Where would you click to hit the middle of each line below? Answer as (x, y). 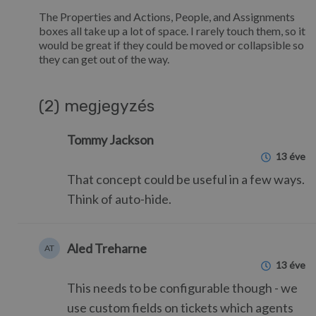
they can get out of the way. (104, 59)
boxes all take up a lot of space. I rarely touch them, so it (172, 31)
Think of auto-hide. (119, 199)
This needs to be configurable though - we (182, 288)
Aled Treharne (107, 248)
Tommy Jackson (110, 140)
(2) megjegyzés (97, 106)
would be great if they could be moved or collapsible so (171, 45)
